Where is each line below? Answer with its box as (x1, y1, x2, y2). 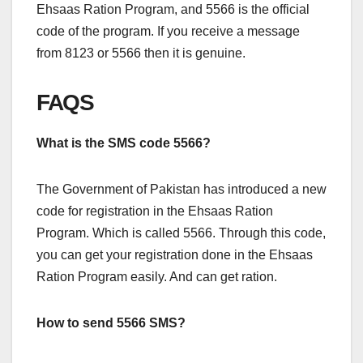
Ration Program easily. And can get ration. (36, 270, 277, 284)
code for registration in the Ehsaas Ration (36, 204, 273, 219)
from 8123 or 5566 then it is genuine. (36, 46, 246, 61)
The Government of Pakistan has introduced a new (36, 182, 327, 197)
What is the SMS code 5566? (36, 136, 211, 151)
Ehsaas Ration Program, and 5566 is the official (36, 2, 310, 17)
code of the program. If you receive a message (36, 24, 300, 39)
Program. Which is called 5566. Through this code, (36, 226, 326, 241)
